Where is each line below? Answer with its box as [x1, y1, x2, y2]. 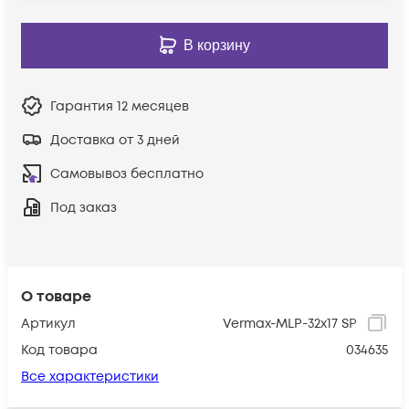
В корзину [183, 37, 250, 53]
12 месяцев [117, 97, 189, 115]
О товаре [21, 286, 91, 307]
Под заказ [50, 198, 117, 216]
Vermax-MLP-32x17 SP [223, 314, 357, 332]
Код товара [21, 341, 98, 359]
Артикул [21, 314, 76, 332]
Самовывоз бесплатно [50, 164, 204, 183]
